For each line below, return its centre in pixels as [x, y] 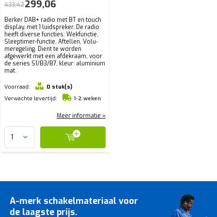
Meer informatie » [81, 116]
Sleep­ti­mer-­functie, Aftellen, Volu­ [51, 41]
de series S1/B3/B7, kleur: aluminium [55, 63]
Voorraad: [17, 87]
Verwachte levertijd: [31, 98]
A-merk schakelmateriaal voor [74, 201]
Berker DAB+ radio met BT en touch [53, 20]
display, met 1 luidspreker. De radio [52, 27]
